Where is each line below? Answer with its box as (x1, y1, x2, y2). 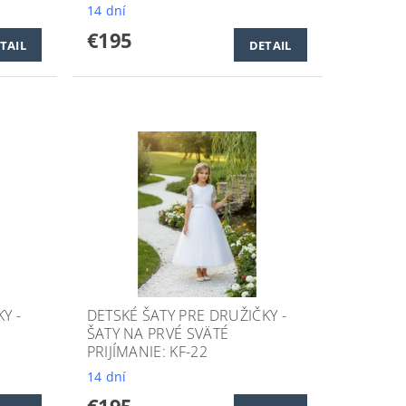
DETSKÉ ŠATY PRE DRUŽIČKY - (86, 304, 286, 325)
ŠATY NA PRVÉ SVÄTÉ (86, 323, 229, 343)
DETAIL (248, 36, 292, 53)
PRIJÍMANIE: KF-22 (86, 341, 208, 362)
